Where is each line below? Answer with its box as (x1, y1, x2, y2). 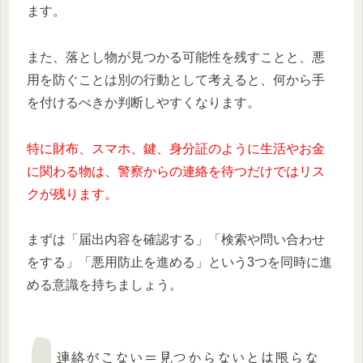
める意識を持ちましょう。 (27, 278, 182, 293)
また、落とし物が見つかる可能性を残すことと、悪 (27, 49, 325, 64)
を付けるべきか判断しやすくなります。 (27, 95, 260, 109)
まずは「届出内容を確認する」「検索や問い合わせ (27, 233, 325, 247)
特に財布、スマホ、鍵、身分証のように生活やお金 (27, 141, 325, 156)
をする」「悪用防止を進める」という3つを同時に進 (27, 255, 332, 270)
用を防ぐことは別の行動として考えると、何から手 (27, 72, 325, 87)
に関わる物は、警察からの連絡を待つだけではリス (27, 164, 325, 178)
